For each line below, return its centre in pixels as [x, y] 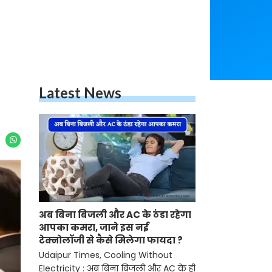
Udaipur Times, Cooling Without [106, 255]
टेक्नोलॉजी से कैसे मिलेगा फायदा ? [111, 240]
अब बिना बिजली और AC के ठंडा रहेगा [115, 215]
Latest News [80, 93]
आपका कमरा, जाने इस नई [94, 228]
